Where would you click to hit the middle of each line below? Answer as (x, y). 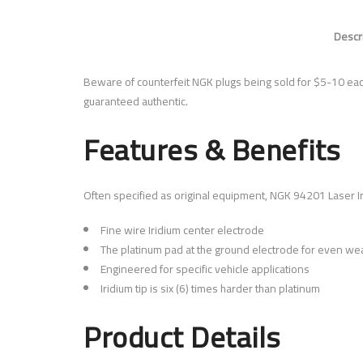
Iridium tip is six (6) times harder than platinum (210, 288)
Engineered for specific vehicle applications (205, 269)
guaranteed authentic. (136, 101)
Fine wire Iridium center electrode (182, 230)
